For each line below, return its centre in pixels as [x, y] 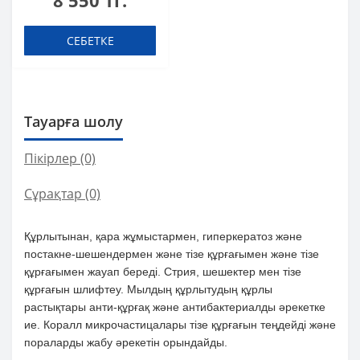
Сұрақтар [53, 194]
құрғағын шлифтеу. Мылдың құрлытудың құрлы [148, 289]
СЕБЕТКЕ [90, 41]
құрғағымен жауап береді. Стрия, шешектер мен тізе [163, 272]
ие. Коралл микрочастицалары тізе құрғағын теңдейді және [180, 325]
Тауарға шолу [74, 121]
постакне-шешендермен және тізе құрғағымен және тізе [172, 254]
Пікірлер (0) [60, 158]
